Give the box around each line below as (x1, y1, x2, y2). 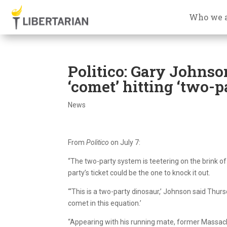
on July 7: (110, 138, 141, 146)
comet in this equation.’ (68, 199, 142, 207)
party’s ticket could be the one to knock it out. (68, 168, 211, 177)
